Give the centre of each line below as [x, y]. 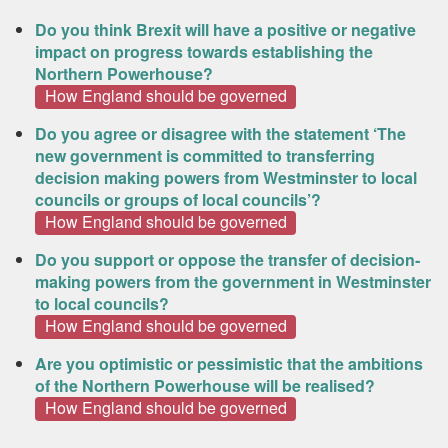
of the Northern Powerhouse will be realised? [205, 385]
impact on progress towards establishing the [204, 51]
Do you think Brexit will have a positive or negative [225, 29]
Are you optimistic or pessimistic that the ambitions [229, 363]
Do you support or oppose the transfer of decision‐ [227, 259]
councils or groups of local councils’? [178, 199]
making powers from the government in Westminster [233, 281]
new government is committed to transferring [205, 155]
